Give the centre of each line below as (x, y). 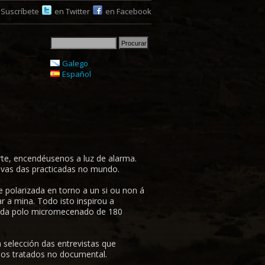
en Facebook (128, 11)
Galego (75, 63)
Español (76, 74)
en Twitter (72, 11)
